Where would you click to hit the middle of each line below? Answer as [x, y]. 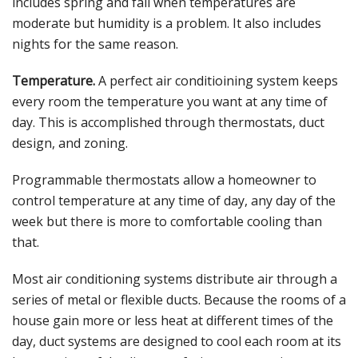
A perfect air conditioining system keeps [217, 81]
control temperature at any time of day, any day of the [174, 201]
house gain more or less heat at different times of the [173, 321]
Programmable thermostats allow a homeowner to [164, 180]
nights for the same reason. [95, 44]
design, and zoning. [70, 143]
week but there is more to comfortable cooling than [167, 222]
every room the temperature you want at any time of [170, 102]
